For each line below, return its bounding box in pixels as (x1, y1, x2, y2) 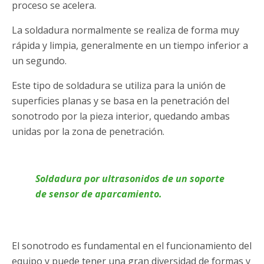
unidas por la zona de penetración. (12, 125, 164, 138)
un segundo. (12, 54, 67, 68)
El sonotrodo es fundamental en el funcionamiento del (12, 239, 252, 253)
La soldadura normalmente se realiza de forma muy (12, 24, 239, 37)
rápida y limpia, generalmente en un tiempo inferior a (12, 39, 248, 52)
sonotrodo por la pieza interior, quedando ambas (12, 110, 230, 123)
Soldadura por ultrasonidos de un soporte (35, 172, 225, 186)
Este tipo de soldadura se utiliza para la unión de (12, 79, 226, 93)
